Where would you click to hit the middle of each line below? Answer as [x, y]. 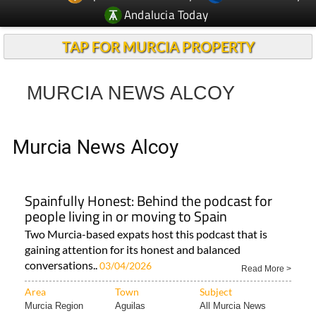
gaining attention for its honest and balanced [133, 223]
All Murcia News [233, 280]
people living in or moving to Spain [126, 190]
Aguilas [130, 280]
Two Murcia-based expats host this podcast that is [146, 208]
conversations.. [62, 239]
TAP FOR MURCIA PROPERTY [158, 20]
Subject [216, 266]
